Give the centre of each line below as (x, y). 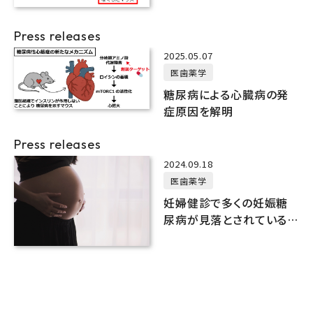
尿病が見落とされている (226, 219)
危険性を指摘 (199, 236)
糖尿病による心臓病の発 (226, 94)
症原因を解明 (199, 111)
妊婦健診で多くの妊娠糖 (226, 202)
